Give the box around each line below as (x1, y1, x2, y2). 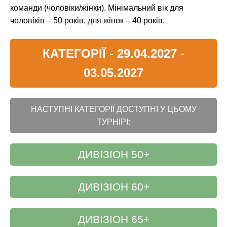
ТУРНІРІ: (97, 118, 130, 127)
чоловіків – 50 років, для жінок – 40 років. (10, 16, 165, 25)
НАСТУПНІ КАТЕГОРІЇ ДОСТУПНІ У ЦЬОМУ (30, 105, 197, 114)
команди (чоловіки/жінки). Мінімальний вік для (10, 4, 183, 13)
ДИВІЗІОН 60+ (78, 181, 149, 193)
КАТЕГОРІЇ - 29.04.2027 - (43, 47, 184, 61)
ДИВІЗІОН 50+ (78, 148, 149, 161)
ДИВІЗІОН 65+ (78, 213, 149, 225)
